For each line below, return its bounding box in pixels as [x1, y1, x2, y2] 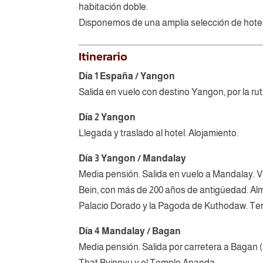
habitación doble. [79, 1, 149, 12]
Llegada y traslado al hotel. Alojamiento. [79, 127, 239, 138]
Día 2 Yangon [79, 112, 136, 122]
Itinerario [79, 47, 128, 65]
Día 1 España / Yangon [79, 70, 176, 81]
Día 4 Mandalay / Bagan [79, 225, 181, 236]
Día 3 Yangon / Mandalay [79, 153, 187, 163]
